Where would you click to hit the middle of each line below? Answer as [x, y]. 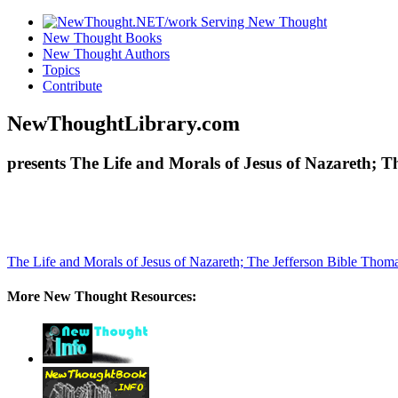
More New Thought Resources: [102, 296]
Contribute [72, 86]
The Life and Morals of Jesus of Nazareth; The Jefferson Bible [184, 261]
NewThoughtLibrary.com [123, 123]
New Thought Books [102, 38]
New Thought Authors [106, 54]
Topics [61, 70]
